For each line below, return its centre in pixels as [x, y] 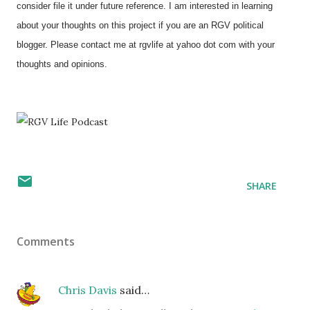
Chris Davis [88, 290]
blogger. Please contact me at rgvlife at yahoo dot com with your [146, 45]
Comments [46, 241]
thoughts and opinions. [62, 64]
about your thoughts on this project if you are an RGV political [140, 25]
